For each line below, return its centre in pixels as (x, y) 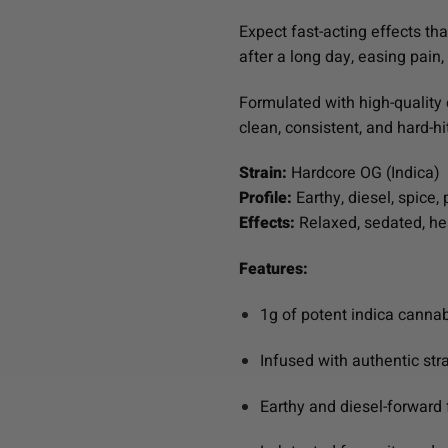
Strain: (263, 173)
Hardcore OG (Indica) (363, 173)
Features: (273, 269)
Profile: (265, 198)
